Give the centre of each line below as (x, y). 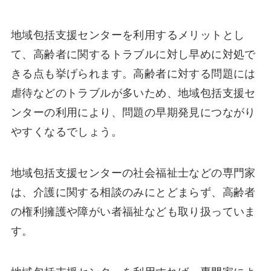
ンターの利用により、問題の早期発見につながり (133, 113)
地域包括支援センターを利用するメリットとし (128, 35)
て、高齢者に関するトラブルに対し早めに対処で (133, 55)
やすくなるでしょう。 (66, 132)
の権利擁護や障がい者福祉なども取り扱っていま (133, 212)
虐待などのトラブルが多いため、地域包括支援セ (133, 93)
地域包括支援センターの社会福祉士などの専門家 (133, 173)
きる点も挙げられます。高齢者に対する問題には (133, 74)
